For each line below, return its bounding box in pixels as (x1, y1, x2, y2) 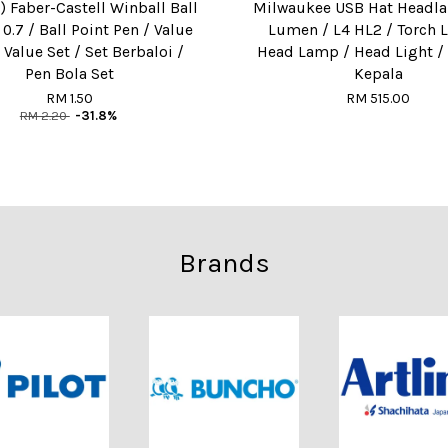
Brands (178, 246, 270, 279)
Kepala (353, 64, 403, 83)
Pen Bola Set (25, 64, 115, 83)
